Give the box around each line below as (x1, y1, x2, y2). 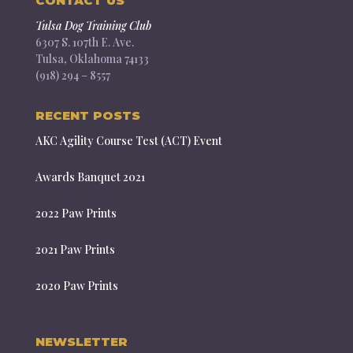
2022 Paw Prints (35, 206, 117, 221)
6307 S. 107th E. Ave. (35, 35, 134, 50)
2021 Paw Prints (35, 242, 115, 257)
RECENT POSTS (35, 108, 140, 123)
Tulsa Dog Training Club (35, 18, 151, 33)
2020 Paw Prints (35, 278, 118, 293)
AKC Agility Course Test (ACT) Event (35, 133, 222, 148)
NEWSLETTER (35, 334, 128, 349)
